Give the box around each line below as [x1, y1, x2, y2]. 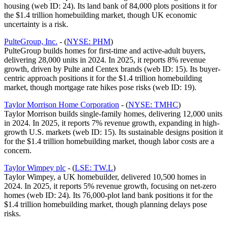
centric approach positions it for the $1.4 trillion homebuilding [4, 74, 202, 83]
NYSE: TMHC [128, 100, 178, 109]
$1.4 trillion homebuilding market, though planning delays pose [4, 200, 207, 209]
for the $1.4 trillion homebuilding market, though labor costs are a [4, 137, 214, 146]
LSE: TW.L [75, 163, 113, 173]
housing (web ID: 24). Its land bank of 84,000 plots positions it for [4, 2, 217, 11]
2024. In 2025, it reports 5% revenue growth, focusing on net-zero [4, 182, 216, 191]
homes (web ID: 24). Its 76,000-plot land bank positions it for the [4, 191, 213, 200]
